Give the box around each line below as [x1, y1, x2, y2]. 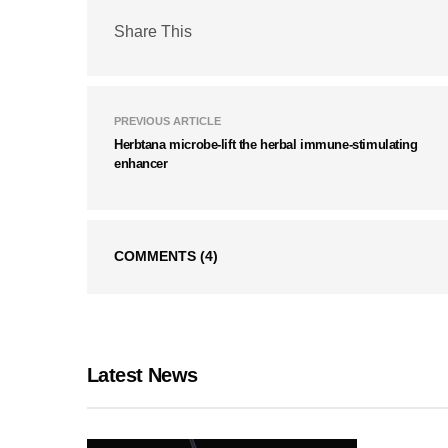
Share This [114, 22, 192, 40]
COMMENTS [114, 248, 200, 265]
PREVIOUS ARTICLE [114, 115, 221, 128]
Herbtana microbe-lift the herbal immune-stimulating [114, 137, 418, 153]
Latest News [87, 364, 198, 387]
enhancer [114, 156, 168, 172]
